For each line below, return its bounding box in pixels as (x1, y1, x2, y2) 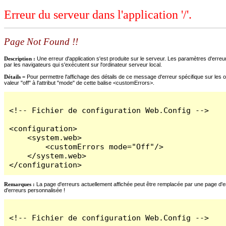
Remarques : (4, 181, 35, 187)
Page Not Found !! (4, 36, 78, 47)
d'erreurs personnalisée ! (4, 187, 65, 193)
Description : (4, 55, 37, 62)
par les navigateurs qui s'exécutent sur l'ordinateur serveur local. (4, 61, 162, 68)
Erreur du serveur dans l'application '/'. (4, 8, 192, 22)
